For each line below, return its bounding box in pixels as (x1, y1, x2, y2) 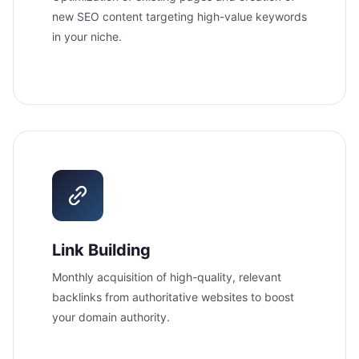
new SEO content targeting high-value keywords (52, 9, 307, 23)
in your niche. (52, 29, 122, 43)
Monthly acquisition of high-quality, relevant (52, 269, 281, 284)
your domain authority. (52, 309, 170, 324)
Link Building (52, 240, 151, 260)
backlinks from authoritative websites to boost (52, 289, 294, 304)
